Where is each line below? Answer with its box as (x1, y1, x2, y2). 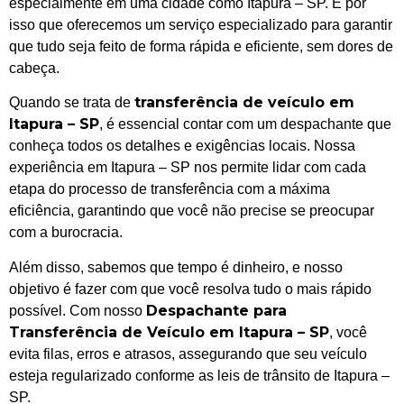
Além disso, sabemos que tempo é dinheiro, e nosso (9, 259, 343, 275)
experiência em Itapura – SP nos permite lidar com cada (9, 160, 366, 176)
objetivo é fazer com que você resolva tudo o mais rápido (9, 280, 372, 297)
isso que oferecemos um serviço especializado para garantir (9, 16, 392, 32)
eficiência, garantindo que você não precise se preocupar (9, 203, 374, 219)
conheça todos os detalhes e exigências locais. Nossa (9, 138, 355, 154)
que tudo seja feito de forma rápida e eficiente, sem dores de (9, 38, 393, 54)
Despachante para (146, 301, 287, 319)
